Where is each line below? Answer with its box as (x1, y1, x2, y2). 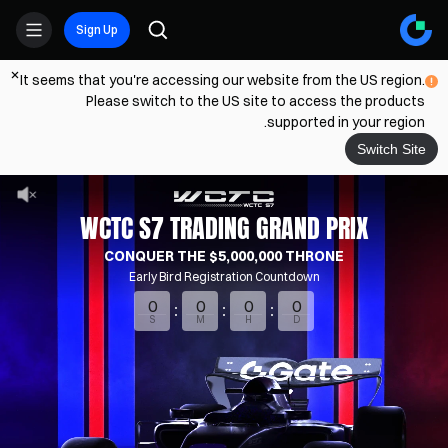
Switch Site (357, 141, 426, 157)
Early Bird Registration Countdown (128, 269, 320, 284)
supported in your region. (267, 113, 425, 131)
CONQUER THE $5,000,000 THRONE (104, 247, 344, 265)
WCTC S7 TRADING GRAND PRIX (79, 208, 369, 248)
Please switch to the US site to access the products (86, 92, 425, 110)
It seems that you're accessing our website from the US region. (20, 71, 425, 89)
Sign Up (76, 22, 118, 37)
